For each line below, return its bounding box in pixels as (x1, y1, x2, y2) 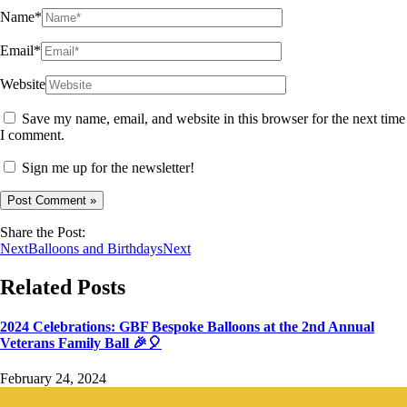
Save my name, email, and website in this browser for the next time (22, 110, 405, 126)
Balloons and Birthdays (28, 240, 163, 256)
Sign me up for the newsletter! (22, 159, 194, 175)
